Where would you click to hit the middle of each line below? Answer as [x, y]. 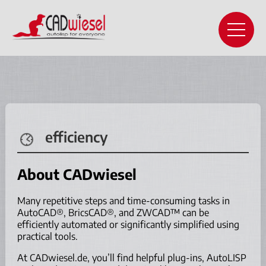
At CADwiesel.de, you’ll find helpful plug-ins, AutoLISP [132, 257]
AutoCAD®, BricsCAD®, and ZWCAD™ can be [113, 212]
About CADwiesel [77, 174]
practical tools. [47, 236]
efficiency [76, 136]
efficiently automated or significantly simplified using [128, 224]
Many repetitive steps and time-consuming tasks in [123, 200]
